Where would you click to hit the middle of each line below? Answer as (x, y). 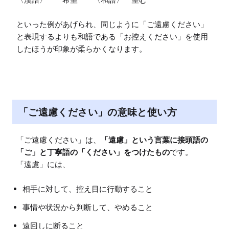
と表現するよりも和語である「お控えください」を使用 (112, 36)
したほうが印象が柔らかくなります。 (82, 49)
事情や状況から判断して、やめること (88, 207)
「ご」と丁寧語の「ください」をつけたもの (93, 152)
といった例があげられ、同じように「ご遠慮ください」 (112, 24)
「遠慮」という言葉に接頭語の (154, 140)
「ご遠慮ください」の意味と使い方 (98, 112)
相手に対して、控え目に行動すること (88, 189)
